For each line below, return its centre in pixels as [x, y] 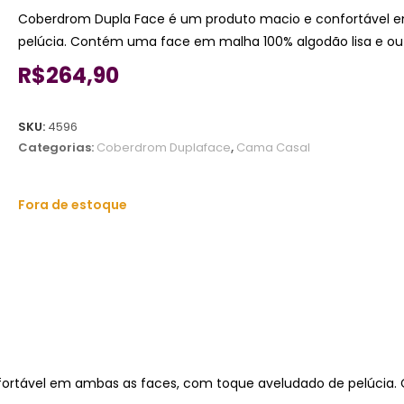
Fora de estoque [73, 204]
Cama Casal [273, 147]
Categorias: [57, 147]
